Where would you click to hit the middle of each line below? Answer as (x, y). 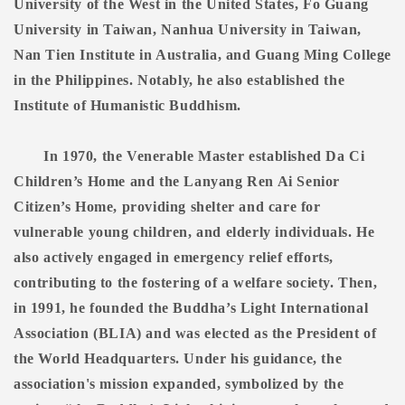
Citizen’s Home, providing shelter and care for (167, 207)
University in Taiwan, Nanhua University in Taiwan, (188, 30)
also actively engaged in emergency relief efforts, (174, 258)
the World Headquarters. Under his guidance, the (178, 359)
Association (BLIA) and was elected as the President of (195, 334)
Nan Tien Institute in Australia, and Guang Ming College (203, 55)
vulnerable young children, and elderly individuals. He (194, 232)
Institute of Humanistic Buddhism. (127, 106)
